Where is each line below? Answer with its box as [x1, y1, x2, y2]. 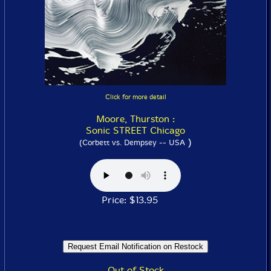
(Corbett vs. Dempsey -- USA [79, 137, 185, 147]
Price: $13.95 [101, 194, 170, 206]
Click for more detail [105, 93, 166, 101]
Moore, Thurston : [96, 113, 175, 125]
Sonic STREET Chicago [86, 124, 185, 136]
